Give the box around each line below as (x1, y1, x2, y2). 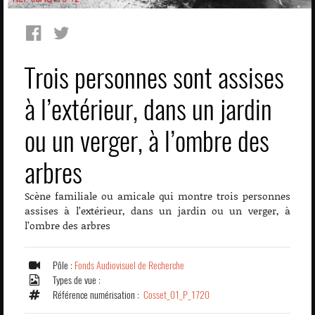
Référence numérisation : (53, 288, 143, 302)
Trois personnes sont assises (25, 59, 284, 96)
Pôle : (53, 258, 75, 272)
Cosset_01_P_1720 (143, 288, 210, 302)
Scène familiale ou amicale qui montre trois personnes (25, 188, 290, 203)
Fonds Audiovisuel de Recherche (75, 258, 184, 272)
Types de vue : (53, 273, 103, 287)
